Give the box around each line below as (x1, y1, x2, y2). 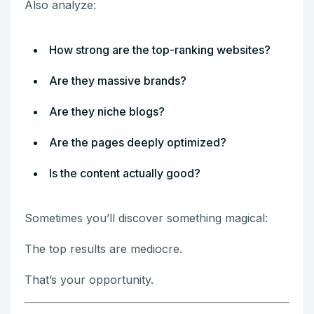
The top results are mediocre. (25, 241, 182, 256)
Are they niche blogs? (49, 104, 165, 118)
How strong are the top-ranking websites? (49, 42, 271, 57)
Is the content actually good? (49, 165, 200, 180)
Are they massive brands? (49, 73, 186, 88)
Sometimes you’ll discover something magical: (25, 210, 268, 225)
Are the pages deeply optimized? (49, 135, 226, 149)
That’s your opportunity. (25, 272, 153, 287)
